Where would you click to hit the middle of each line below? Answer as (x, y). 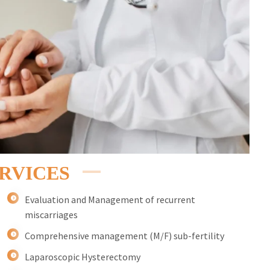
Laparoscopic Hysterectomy (83, 257)
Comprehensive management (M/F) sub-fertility (125, 236)
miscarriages (52, 215)
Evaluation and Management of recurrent (110, 200)
